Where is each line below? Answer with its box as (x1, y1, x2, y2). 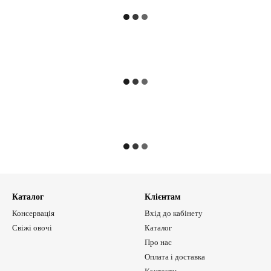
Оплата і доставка (145, 252, 205, 261)
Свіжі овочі (12, 223, 52, 232)
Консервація (12, 209, 54, 218)
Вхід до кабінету (145, 209, 203, 218)
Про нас (145, 238, 172, 247)
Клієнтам (145, 192, 181, 201)
